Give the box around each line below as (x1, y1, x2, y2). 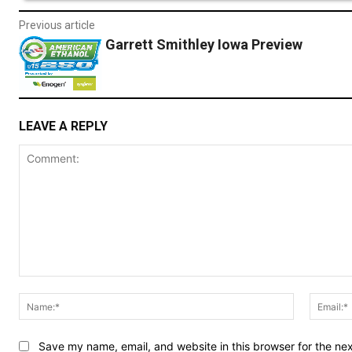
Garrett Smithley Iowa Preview (104, 36, 302, 53)
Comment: (18, 277, 71, 291)
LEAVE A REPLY (19, 119, 108, 134)
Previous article (19, 19, 95, 32)
